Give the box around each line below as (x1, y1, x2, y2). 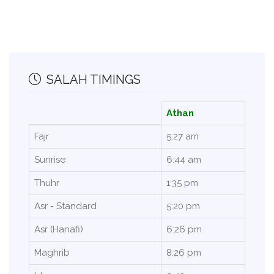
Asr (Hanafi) (34, 223, 83, 235)
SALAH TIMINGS (43, 72, 141, 87)
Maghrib (34, 246, 70, 258)
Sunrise (34, 154, 65, 165)
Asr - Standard (34, 200, 97, 212)
